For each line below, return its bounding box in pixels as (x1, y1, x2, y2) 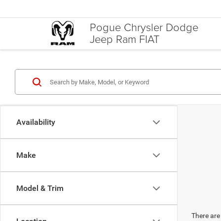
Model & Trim (16, 184, 64, 193)
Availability (16, 117, 55, 127)
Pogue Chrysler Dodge (90, 19, 198, 35)
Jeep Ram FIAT (90, 31, 159, 47)
